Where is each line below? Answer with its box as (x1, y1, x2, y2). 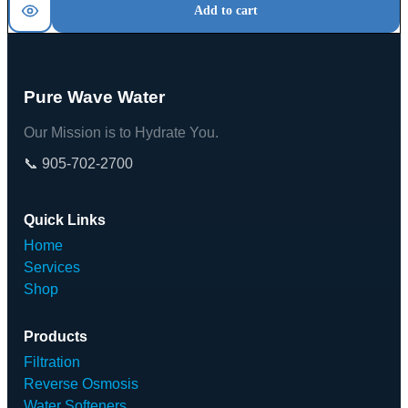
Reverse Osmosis (24, 375, 138, 392)
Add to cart (194, 4, 258, 18)
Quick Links (24, 211, 106, 228)
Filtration (24, 353, 80, 370)
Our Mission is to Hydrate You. (24, 124, 219, 140)
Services (24, 259, 80, 275)
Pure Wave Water (24, 87, 165, 107)
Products (24, 328, 87, 344)
